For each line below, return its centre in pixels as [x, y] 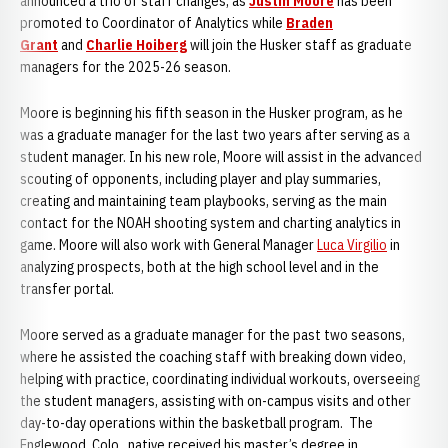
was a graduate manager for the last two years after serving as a [215, 135]
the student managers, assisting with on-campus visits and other [215, 401]
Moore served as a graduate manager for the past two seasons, [212, 335]
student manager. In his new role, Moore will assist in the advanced [221, 157]
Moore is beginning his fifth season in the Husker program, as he [211, 113]
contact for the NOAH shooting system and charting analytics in [210, 223]
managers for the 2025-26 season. [125, 67]
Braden [309, 23]
